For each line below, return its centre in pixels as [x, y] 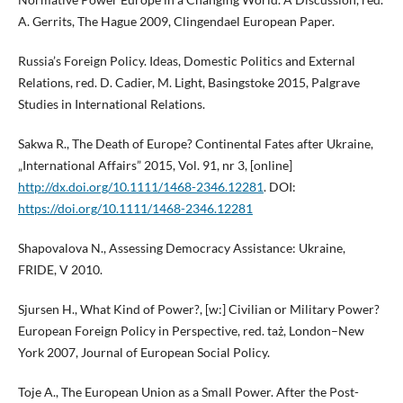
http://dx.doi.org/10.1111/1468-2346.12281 [140, 186]
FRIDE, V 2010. [60, 269]
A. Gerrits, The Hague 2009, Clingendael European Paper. [176, 21]
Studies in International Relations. [111, 103]
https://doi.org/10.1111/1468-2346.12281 [135, 208]
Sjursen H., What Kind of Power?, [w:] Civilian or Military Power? [198, 309]
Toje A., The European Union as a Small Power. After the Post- [188, 391]
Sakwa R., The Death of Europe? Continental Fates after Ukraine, [195, 143]
